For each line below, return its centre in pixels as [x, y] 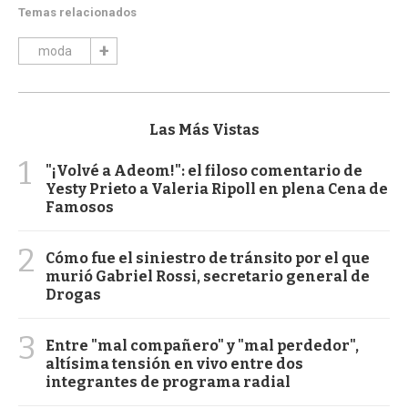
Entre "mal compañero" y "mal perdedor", [202, 345]
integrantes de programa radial [168, 382]
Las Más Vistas [204, 129]
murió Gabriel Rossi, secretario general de [208, 276]
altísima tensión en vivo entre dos [174, 363]
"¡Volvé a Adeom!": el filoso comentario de [204, 170]
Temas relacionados [77, 12]
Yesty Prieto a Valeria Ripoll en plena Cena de [217, 189]
